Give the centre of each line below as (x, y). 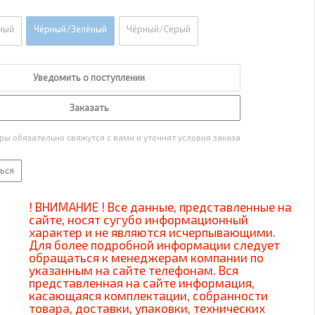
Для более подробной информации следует (154, 245)
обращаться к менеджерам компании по (146, 257)
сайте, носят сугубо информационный (139, 219)
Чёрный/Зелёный (70, 29)
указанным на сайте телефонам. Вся (134, 270)
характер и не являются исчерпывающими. (152, 232)
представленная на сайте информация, (142, 283)
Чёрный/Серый (159, 29)
